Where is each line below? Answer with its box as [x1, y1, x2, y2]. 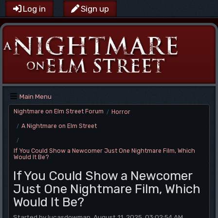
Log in [23, 4, 46, 14]
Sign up [81, 4, 109, 14]
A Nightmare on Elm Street [21, 123, 97, 129]
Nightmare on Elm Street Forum [14, 108, 104, 115]
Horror [111, 109, 130, 115]
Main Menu [19, 92, 52, 100]
